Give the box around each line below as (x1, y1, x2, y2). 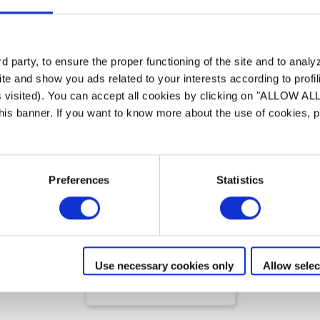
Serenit (96, 187, 153, 209)
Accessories (96, 207, 192, 229)
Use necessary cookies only (94, 259, 234, 272)
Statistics (216, 173, 264, 186)
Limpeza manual (96, 169, 176, 184)
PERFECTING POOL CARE (96, 236, 213, 250)
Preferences (49, 173, 110, 186)
